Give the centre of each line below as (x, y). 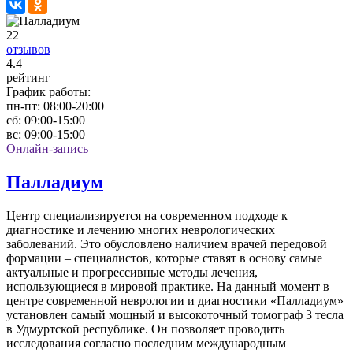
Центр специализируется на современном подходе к (147, 215)
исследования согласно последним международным (146, 343)
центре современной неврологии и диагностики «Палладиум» (175, 300)
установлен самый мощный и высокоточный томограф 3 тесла (175, 314)
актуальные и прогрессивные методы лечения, (132, 272)
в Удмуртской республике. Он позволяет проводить (145, 329)
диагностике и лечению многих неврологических (141, 229)
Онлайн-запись (47, 148)
